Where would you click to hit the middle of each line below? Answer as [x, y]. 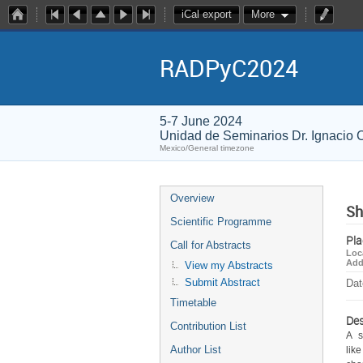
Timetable [193, 303]
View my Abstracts [229, 265]
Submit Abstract [222, 282]
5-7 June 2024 [201, 121]
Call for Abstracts [211, 245]
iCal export [207, 14]
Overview [192, 198]
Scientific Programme [221, 222]
